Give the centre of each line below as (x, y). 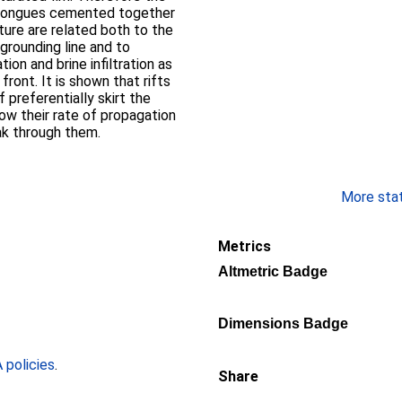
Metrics (245, 246)
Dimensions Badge (283, 323)
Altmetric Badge (273, 271)
